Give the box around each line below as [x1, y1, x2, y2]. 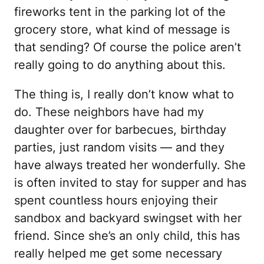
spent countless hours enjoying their [14, 193, 217, 208]
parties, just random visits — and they [14, 140, 225, 155]
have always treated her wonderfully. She [14, 158, 246, 173]
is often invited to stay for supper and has [14, 176, 246, 190]
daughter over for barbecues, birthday [14, 123, 226, 137]
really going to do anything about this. [14, 58, 226, 72]
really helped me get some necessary [14, 246, 222, 261]
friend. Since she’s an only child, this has [14, 229, 240, 243]
